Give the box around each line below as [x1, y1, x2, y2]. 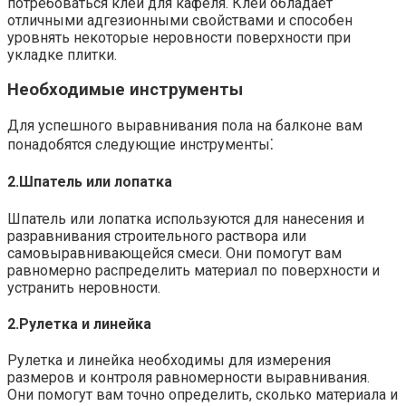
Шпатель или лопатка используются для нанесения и [7, 209, 364, 227]
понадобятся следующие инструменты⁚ [7, 136, 274, 154]
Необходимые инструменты [7, 80, 243, 101]
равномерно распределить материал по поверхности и [7, 261, 380, 279]
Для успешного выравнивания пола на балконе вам [7, 117, 362, 135]
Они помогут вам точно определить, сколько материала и [7, 386, 398, 404]
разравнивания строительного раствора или [7, 227, 306, 245]
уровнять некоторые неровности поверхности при [7, 28, 351, 46]
